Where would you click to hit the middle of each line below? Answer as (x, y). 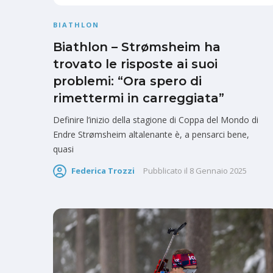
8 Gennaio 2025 (218, 171)
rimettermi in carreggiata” (139, 98)
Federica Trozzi (103, 171)
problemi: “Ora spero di (127, 81)
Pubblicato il (165, 171)
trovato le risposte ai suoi (135, 64)
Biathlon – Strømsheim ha (137, 47)
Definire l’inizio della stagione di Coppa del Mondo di (156, 119)
